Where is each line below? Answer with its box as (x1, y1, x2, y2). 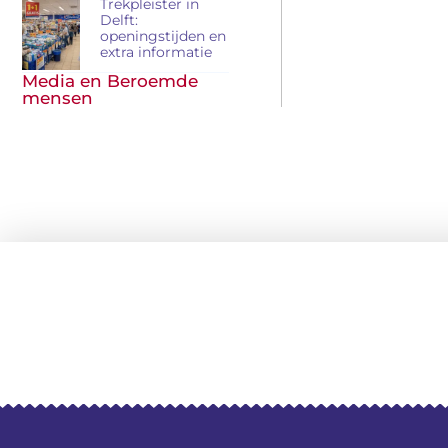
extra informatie (99, 43, 212, 62)
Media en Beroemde (22, 71, 198, 92)
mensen (22, 88, 93, 109)
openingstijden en (99, 27, 226, 46)
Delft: (99, 11, 138, 30)
